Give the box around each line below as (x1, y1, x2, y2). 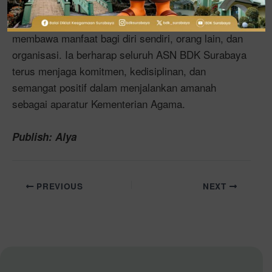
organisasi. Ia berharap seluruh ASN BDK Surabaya (12, 46, 246, 62)
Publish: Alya (12, 129, 76, 144)
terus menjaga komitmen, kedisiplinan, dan (12, 63, 206, 78)
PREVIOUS (33, 180, 83, 192)
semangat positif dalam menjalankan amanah (12, 79, 216, 95)
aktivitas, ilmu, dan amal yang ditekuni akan (12, 13, 211, 29)
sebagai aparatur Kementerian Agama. (12, 95, 185, 111)
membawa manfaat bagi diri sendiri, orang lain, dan (12, 30, 243, 46)
